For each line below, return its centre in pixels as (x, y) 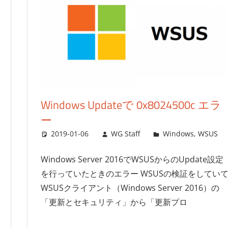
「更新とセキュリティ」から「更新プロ (114, 202)
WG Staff (126, 134)
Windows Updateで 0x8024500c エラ (131, 105)
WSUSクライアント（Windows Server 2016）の (130, 188)
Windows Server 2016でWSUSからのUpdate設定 (132, 160)
